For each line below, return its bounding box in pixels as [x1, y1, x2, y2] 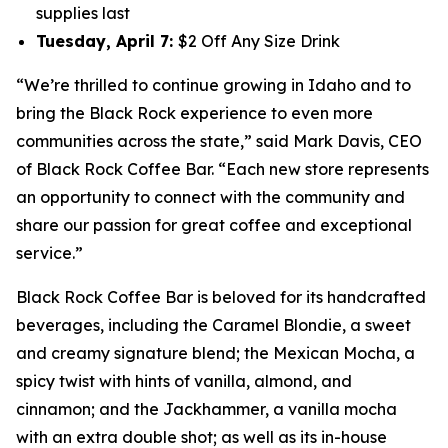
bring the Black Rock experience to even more [16, 103, 373, 123]
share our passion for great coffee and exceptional [16, 215, 412, 235]
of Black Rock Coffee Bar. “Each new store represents [16, 159, 429, 179]
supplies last [36, 3, 134, 23]
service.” [16, 243, 87, 263]
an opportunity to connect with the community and [16, 187, 405, 207]
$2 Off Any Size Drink [178, 31, 344, 51]
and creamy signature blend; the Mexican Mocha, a [16, 343, 415, 363]
